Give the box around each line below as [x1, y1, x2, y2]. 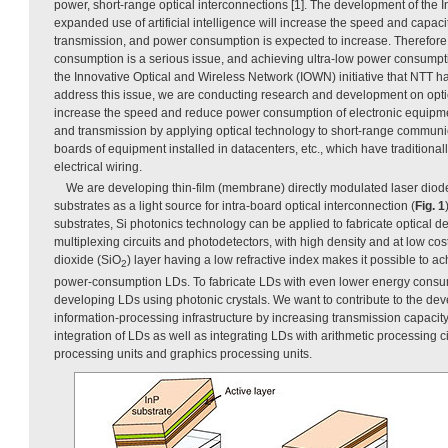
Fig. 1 [415, 198, 445, 213]
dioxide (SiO [54, 252, 121, 267]
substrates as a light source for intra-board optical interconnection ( [54, 198, 415, 213]
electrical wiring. [54, 159, 142, 174]
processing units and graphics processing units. [54, 346, 312, 361]
